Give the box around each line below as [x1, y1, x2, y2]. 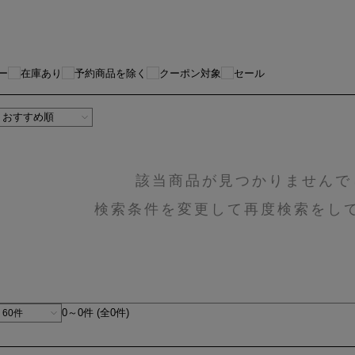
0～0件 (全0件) [62, 306, 129, 319]
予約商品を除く [74, 67, 147, 79]
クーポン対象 [159, 67, 221, 79]
